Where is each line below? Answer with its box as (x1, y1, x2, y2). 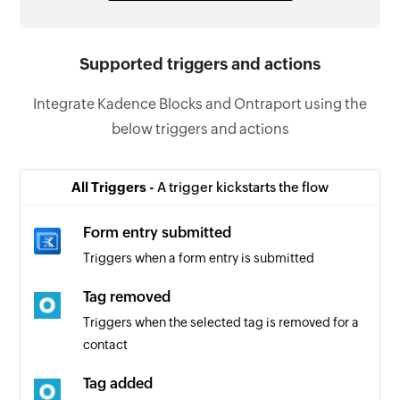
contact (83, 337, 129, 352)
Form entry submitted (83, 223, 232, 241)
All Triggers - (71, 179, 157, 195)
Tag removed (83, 287, 171, 305)
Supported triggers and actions (79, 54, 321, 73)
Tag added (83, 374, 154, 392)
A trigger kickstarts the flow (157, 179, 329, 195)
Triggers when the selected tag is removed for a (83, 314, 360, 329)
